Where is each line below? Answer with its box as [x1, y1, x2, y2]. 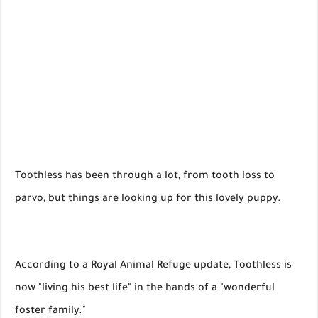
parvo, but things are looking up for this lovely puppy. [15, 194, 281, 206]
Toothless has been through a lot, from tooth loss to [15, 171, 275, 183]
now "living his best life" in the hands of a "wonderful [15, 283, 275, 295]
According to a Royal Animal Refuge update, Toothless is [15, 261, 292, 273]
